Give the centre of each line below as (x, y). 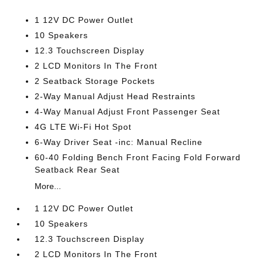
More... (48, 186)
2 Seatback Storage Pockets (95, 81)
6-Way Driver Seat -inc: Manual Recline (119, 142)
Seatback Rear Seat (77, 170)
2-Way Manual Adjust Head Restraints (115, 96)
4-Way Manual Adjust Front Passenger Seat (128, 112)
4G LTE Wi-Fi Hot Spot (83, 127)
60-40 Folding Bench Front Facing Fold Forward (138, 157)
